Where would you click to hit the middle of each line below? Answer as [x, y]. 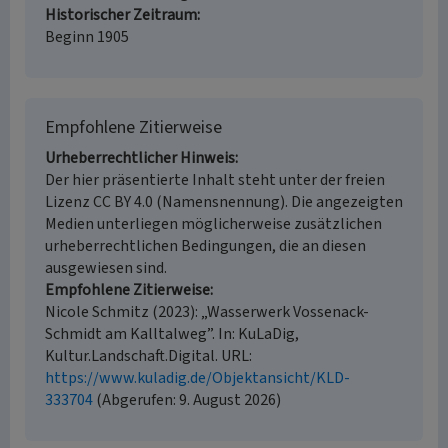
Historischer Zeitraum [121, 15]
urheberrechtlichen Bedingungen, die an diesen [205, 246]
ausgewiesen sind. [106, 268]
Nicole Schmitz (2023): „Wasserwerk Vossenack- [207, 312]
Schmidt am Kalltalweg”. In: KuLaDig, [172, 334]
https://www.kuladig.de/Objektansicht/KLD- [197, 378]
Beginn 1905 [87, 37]
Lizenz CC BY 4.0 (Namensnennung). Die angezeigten [224, 202]
